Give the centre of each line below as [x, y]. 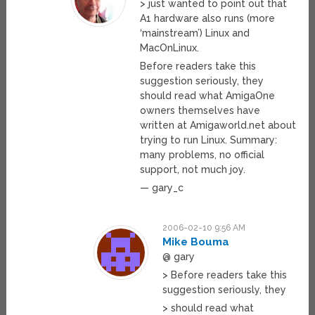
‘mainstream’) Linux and [195, 33]
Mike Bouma [196, 242]
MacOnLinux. [170, 48]
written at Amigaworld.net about [218, 126]
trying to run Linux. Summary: [209, 140]
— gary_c [162, 188]
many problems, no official [202, 155]
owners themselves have [200, 111]
